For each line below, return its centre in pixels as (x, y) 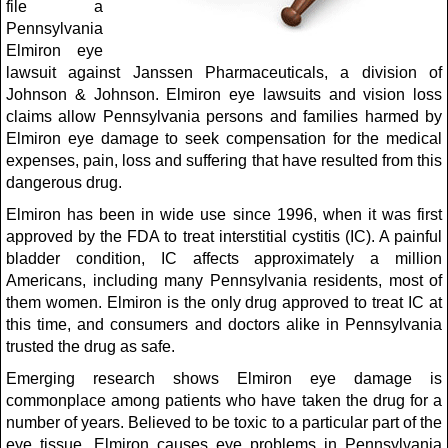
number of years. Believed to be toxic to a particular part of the (224, 422)
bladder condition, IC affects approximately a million (224, 258)
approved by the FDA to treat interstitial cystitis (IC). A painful (224, 236)
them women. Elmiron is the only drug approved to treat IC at (224, 302)
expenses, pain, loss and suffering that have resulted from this (224, 160)
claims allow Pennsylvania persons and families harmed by (224, 116)
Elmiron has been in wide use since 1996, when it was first (224, 214)
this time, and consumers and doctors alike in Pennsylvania (224, 324)
